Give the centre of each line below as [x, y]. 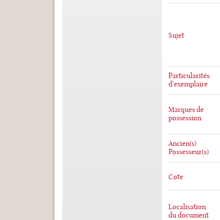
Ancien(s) [182, 143]
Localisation [187, 207]
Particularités [189, 76]
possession [185, 118]
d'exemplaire [188, 84]
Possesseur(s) [188, 152]
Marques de [186, 110]
